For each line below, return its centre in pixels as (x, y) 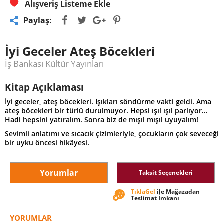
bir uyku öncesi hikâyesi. (47, 143)
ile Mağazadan (178, 192)
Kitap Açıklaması (44, 88)
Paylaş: (38, 21)
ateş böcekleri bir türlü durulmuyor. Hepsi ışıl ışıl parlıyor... (106, 111)
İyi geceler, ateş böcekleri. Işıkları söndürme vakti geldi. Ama (108, 102)
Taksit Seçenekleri (166, 173)
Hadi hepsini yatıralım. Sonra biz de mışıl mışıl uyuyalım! (102, 120)
